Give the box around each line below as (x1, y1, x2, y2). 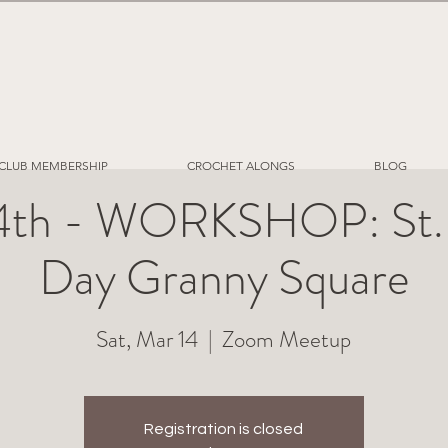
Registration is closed (144, 421, 304, 438)
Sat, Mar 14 (96, 323, 199, 357)
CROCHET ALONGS (186, 158, 295, 174)
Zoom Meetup (222, 323, 352, 357)
